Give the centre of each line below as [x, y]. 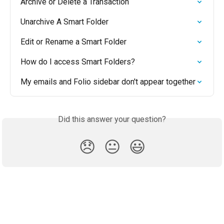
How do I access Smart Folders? [78, 62]
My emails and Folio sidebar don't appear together [108, 82]
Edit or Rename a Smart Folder [73, 42]
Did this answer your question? [112, 119]
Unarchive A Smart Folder [64, 22]
